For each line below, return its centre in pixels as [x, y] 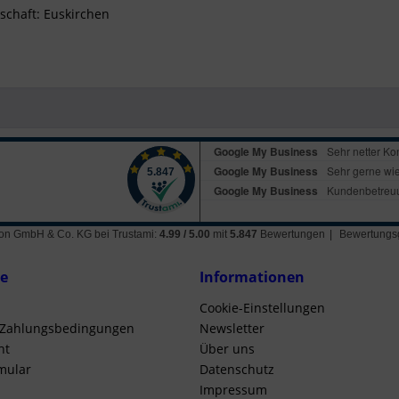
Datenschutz [237, 369]
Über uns [227, 349]
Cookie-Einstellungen [262, 308]
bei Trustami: [126, 234]
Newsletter [232, 328]
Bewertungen [292, 234]
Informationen [252, 277]
